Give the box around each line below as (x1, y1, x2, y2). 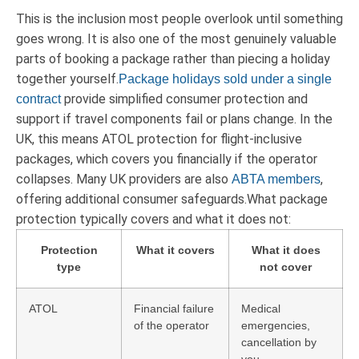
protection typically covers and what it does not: (16, 211, 291, 227)
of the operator (134, 318, 209, 332)
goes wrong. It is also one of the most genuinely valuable (16, 30, 337, 46)
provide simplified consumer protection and (61, 91, 308, 107)
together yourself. (16, 71, 119, 87)
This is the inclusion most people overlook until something (16, 10, 343, 26)
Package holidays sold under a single (119, 71, 332, 86)
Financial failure (134, 301, 214, 315)
